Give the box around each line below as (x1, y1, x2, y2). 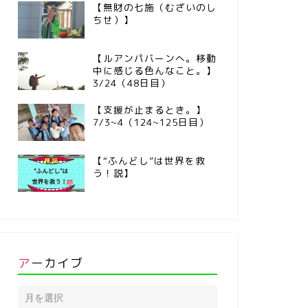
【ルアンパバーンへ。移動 (92, 52, 217, 65)
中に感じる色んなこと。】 (92, 64, 217, 78)
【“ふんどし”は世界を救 (92, 153, 206, 167)
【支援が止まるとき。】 (92, 102, 206, 116)
